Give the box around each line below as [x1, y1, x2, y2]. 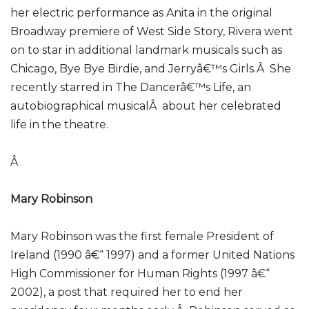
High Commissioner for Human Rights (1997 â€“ [10, 267, 270, 280]
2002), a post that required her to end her [10, 286, 243, 299]
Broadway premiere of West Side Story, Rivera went [10, 25, 293, 38]
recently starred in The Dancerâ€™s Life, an [10, 81, 251, 94]
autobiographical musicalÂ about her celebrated [10, 99, 281, 112]
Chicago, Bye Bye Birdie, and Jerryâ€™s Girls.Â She [10, 62, 291, 75]
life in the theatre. [10, 118, 108, 131]
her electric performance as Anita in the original [10, 6, 272, 19]
